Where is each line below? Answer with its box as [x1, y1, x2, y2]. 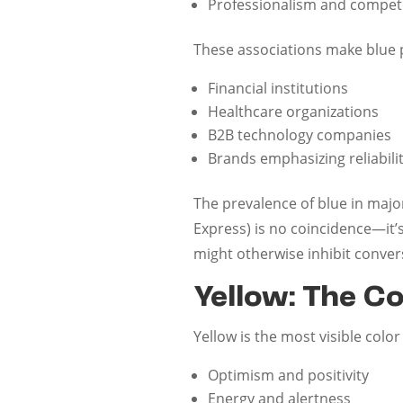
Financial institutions [208, 77, 349, 98]
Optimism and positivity [208, 364, 370, 385]
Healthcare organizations [208, 101, 380, 121]
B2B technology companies [208, 124, 392, 145]
